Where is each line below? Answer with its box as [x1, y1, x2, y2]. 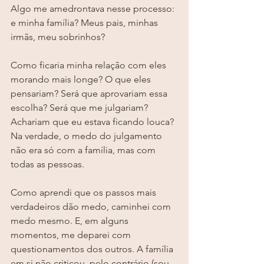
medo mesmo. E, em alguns [11, 215, 131, 227]
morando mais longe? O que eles [11, 74, 153, 85]
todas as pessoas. [11, 159, 84, 170]
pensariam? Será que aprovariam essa [11, 88, 170, 100]
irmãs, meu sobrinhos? [11, 31, 107, 43]
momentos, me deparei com [11, 229, 133, 241]
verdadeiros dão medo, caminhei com [11, 201, 173, 213]
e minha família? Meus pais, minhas [11, 17, 160, 29]
